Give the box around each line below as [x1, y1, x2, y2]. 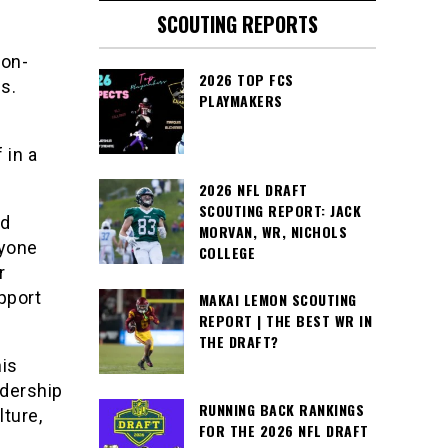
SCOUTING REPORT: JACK [198, 200, 361, 221]
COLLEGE [198, 242, 255, 263]
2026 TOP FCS [198, 69, 294, 90]
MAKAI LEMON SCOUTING [198, 289, 357, 310]
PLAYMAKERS [198, 90, 283, 111]
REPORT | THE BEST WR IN [198, 310, 372, 331]
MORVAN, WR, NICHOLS [198, 221, 347, 242]
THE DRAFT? [198, 331, 279, 352]
